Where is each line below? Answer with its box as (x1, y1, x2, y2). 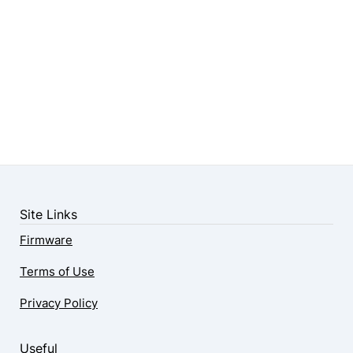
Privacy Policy (20, 295, 98, 311)
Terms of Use (20, 264, 95, 280)
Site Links (20, 206, 77, 223)
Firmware (20, 232, 72, 248)
